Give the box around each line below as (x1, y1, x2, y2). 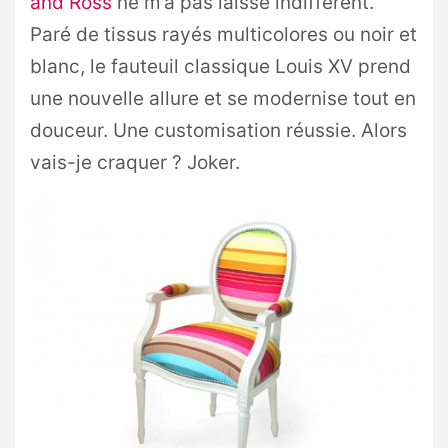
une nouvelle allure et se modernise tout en (30, 87, 416, 110)
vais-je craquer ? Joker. (30, 151, 240, 174)
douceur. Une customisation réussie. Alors (30, 119, 407, 142)
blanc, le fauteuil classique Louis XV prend (30, 55, 411, 78)
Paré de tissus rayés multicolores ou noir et (30, 23, 417, 46)
